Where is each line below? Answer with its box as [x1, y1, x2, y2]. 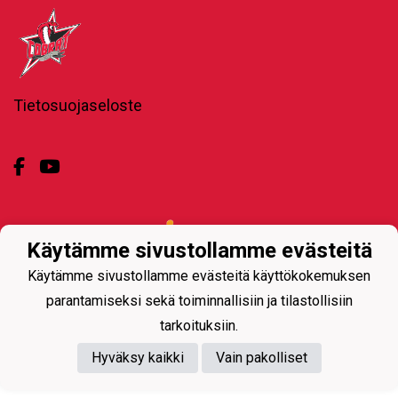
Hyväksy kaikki [91, 349, 184, 367]
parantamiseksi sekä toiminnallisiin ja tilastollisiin [45, 292, 353, 310]
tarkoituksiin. [160, 317, 238, 335]
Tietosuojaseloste [13, 96, 142, 115]
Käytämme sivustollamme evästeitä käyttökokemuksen [28, 267, 370, 285]
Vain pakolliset [215, 349, 307, 367]
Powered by [13, 224, 100, 243]
